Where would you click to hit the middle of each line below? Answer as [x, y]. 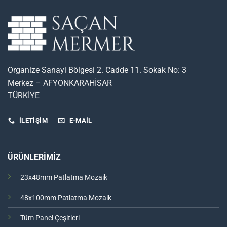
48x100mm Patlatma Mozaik [66, 198]
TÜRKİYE [24, 96]
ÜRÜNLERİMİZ [34, 157]
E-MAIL [81, 120]
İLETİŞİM [33, 120]
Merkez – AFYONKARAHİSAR [60, 83]
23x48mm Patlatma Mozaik [64, 177]
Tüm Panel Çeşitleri [50, 218]
